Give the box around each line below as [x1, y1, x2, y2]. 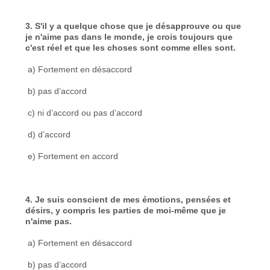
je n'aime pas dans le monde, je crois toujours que [25, 31, 233, 42]
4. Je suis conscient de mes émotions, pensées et [25, 194, 231, 204]
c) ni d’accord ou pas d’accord [25, 107, 143, 118]
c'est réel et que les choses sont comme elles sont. [25, 42, 236, 52]
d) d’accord [25, 129, 71, 139]
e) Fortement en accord [25, 151, 119, 161]
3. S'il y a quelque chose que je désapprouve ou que [25, 20, 242, 31]
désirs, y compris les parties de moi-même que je [25, 205, 227, 215]
